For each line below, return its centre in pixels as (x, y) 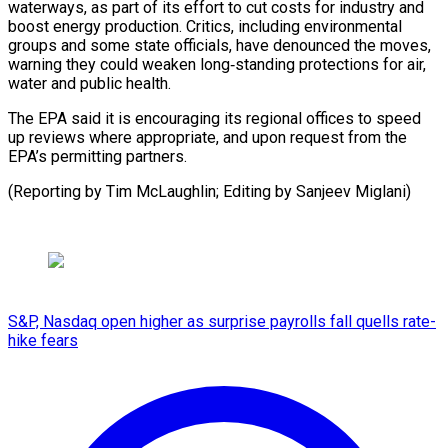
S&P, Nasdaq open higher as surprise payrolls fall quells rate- (222, 321)
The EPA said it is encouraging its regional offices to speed (214, 118)
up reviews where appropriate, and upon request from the (207, 137)
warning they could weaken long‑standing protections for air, (217, 64)
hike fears (43, 340)
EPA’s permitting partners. (97, 156)
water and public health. (89, 83)
